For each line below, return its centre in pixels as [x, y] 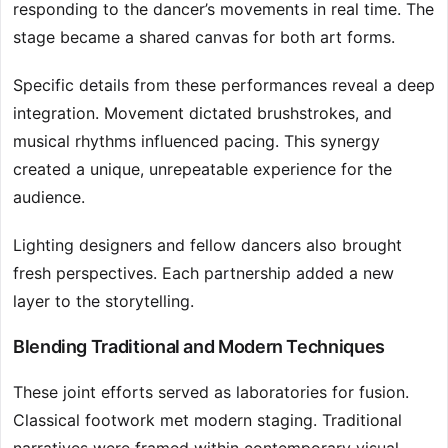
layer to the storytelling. [103, 301]
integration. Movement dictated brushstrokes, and [202, 113]
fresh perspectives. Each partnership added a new [203, 273]
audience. [49, 197]
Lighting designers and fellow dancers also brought [207, 245]
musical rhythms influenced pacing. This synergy [196, 141]
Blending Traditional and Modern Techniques [199, 347]
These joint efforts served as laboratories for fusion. [211, 392]
